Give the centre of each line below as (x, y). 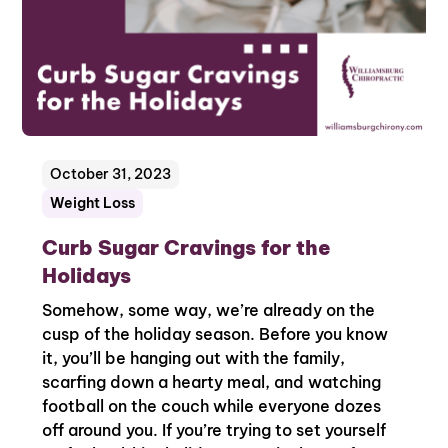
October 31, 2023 (111, 174)
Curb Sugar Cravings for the (187, 248)
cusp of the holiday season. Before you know (215, 334)
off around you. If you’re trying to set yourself (214, 430)
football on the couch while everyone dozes (212, 406)
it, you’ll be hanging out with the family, (194, 358)
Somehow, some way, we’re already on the (209, 310)
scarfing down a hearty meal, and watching (212, 382)
